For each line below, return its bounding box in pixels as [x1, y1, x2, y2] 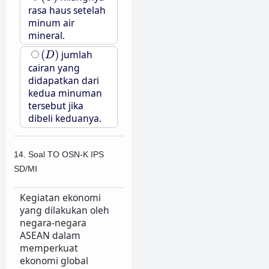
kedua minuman [28, 86, 102, 100]
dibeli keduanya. [28, 112, 101, 125]
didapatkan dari [28, 74, 99, 88]
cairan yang [28, 61, 80, 75]
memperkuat [19, 241, 78, 255]
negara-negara [19, 216, 86, 230]
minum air [28, 16, 74, 29]
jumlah [58, 48, 92, 62]
